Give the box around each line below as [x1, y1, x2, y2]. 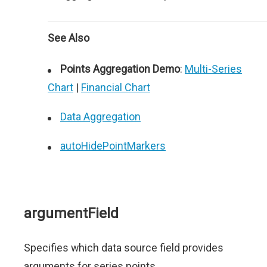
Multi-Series [185, 63, 242, 76]
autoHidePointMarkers [60, 139, 166, 153]
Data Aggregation [60, 110, 141, 123]
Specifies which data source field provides [24, 241, 223, 254]
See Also [48, 32, 89, 45]
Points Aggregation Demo [60, 63, 180, 76]
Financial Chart [81, 81, 150, 94]
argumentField [24, 205, 119, 222]
